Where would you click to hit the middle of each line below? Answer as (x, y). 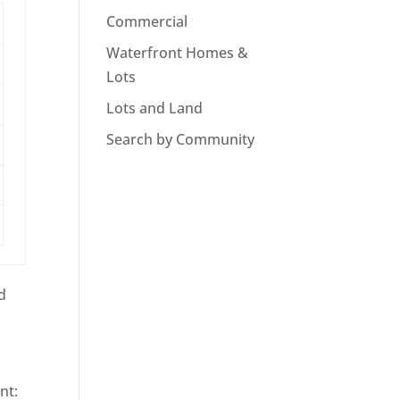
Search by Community (181, 140)
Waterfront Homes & (178, 53)
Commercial (147, 22)
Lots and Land (155, 108)
